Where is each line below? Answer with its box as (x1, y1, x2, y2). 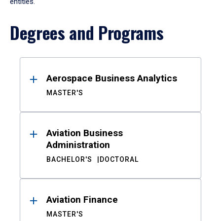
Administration (46, 139, 110, 150)
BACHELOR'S (46, 155, 92, 163)
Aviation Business (46, 127, 123, 139)
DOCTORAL (100, 155, 139, 163)
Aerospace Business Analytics (46, 73, 177, 84)
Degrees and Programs (10, 20, 164, 45)
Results (19, 54, 70, 79)
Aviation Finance (46, 194, 118, 205)
